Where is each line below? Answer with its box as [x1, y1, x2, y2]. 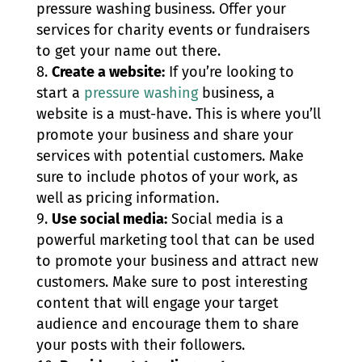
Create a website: [51, 63, 165, 82]
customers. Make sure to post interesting [36, 273, 307, 292]
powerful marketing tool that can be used [36, 231, 315, 250]
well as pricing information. [36, 189, 219, 208]
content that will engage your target [36, 294, 279, 313]
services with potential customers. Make [36, 147, 304, 166]
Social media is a [166, 210, 284, 229]
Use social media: [51, 210, 167, 229]
